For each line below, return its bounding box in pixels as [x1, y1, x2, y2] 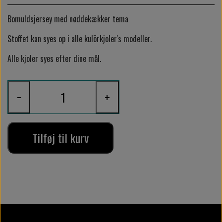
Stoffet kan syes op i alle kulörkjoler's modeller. [7, 33, 152, 45]
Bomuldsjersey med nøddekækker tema [7, 13, 128, 25]
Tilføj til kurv [32, 128, 89, 147]
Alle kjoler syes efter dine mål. [7, 53, 101, 65]
